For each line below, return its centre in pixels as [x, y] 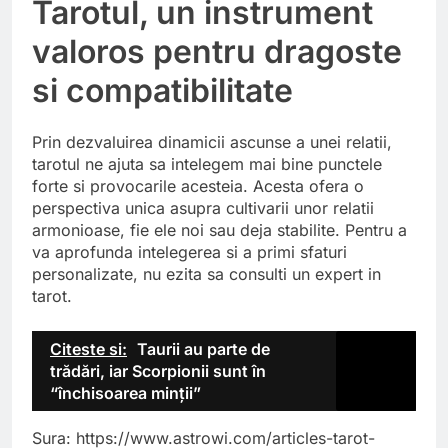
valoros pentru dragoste [217, 51]
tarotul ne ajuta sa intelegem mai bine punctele [207, 163]
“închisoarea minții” [125, 392]
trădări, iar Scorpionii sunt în [158, 370]
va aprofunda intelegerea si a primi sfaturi [189, 251]
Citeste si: [88, 348]
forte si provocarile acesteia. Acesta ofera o [198, 185]
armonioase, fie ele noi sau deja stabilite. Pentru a [219, 229]
